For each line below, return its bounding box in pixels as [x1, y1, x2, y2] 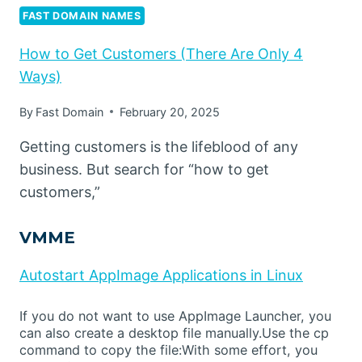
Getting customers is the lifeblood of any [19, 137, 298, 155]
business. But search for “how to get [19, 160, 269, 178]
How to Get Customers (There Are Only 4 [19, 44, 303, 62]
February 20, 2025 [120, 104, 221, 119]
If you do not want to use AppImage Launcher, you [19, 307, 331, 324]
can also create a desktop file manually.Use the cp [19, 324, 329, 341]
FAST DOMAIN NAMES [23, 9, 141, 22]
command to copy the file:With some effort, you [19, 341, 318, 358]
